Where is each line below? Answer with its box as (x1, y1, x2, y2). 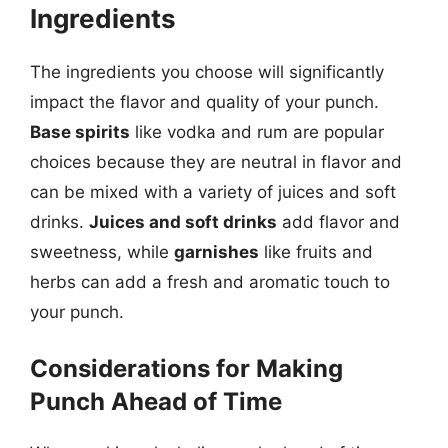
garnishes (174, 241, 259, 262)
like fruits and (259, 241, 373, 262)
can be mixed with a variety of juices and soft (30, 181, 396, 202)
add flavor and (277, 211, 400, 232)
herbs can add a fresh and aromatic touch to (30, 271, 390, 292)
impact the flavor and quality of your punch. (30, 91, 379, 112)
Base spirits (30, 121, 130, 142)
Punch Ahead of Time (30, 387, 282, 416)
